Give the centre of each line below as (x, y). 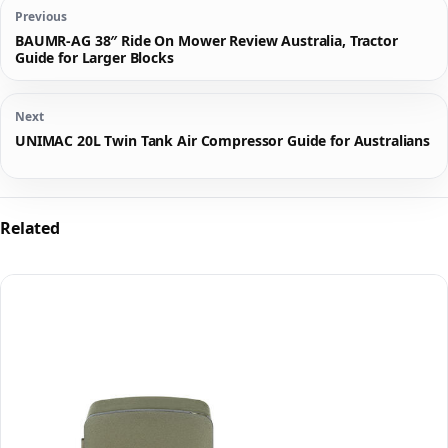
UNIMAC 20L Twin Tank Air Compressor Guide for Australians (223, 140)
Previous (41, 16)
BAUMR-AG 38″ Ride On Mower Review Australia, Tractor (206, 40)
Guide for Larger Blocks (94, 57)
